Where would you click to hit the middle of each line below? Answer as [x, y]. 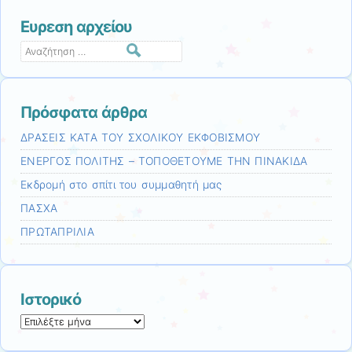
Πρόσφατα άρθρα [84, 112]
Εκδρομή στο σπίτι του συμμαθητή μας [121, 184]
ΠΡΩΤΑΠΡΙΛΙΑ [57, 231]
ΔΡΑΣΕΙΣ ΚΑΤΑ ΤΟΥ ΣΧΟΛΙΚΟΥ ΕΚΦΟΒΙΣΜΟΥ [141, 137]
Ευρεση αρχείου [76, 26]
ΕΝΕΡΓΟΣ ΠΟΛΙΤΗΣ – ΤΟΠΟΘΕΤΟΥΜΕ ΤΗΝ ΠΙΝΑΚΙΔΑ [164, 161]
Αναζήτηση [46, 49]
